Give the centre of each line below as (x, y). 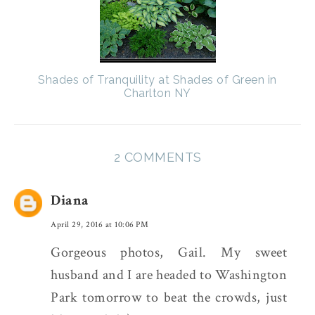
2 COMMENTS (157, 157)
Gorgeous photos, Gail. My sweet (169, 252)
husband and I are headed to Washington (169, 275)
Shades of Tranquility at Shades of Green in (157, 79)
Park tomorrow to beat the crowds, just (169, 297)
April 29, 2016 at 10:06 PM (99, 224)
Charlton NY (157, 93)
